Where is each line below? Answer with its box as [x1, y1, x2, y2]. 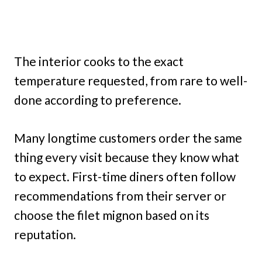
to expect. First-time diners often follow [14, 169, 236, 184]
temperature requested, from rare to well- [14, 73, 247, 88]
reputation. [14, 227, 76, 242]
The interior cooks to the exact [14, 54, 184, 69]
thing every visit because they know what [14, 150, 239, 165]
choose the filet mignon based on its [14, 208, 209, 223]
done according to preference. [14, 92, 181, 108]
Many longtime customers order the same [14, 130, 242, 146]
